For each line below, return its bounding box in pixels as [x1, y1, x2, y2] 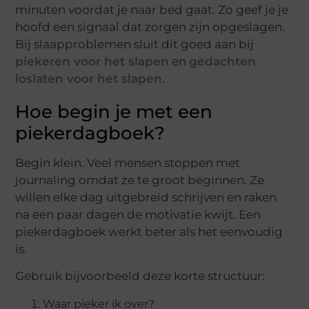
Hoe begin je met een [15, 100, 213, 123]
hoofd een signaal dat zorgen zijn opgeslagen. [15, 19, 286, 34]
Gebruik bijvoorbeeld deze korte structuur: [15, 268, 266, 283]
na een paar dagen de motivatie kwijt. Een [15, 207, 261, 221]
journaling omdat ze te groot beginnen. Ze [15, 172, 265, 187]
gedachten [189, 54, 257, 68]
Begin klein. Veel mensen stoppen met [15, 155, 241, 170]
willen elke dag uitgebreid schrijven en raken [15, 190, 277, 204]
